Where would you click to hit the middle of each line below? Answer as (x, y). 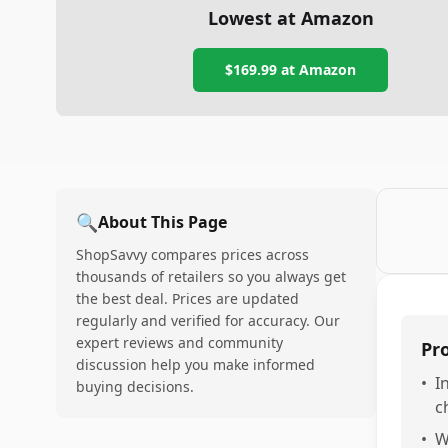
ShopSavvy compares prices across (192, 254)
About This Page (162, 222)
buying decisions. (135, 386)
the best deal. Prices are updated (187, 298)
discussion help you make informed (195, 364)
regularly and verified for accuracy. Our (208, 320)
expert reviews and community (179, 342)
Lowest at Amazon (290, 18)
